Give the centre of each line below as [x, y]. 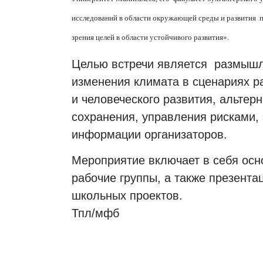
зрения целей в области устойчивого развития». [150, 38]
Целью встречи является [139, 64]
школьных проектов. [127, 196]
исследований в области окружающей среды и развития [164, 18]
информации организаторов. [149, 134]
